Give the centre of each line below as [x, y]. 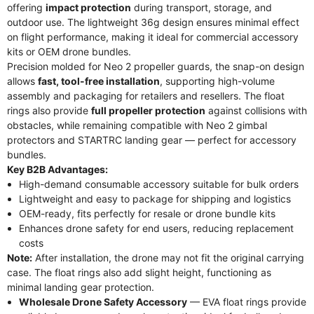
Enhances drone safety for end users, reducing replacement [156, 228]
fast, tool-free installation [99, 81]
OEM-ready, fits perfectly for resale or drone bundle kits [147, 213]
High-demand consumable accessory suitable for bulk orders [158, 184]
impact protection [88, 7]
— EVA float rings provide [246, 302]
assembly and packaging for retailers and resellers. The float [146, 96]
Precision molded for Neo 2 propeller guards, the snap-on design [156, 66]
